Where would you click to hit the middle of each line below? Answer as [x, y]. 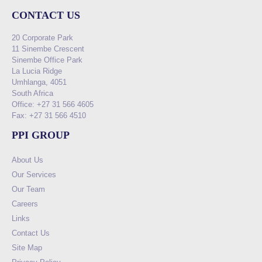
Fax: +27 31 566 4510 [49, 116]
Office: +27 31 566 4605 [53, 105]
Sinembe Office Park [47, 60]
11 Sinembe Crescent [48, 49]
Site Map [27, 247]
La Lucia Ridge [37, 71]
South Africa [32, 94]
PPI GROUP [41, 135]
